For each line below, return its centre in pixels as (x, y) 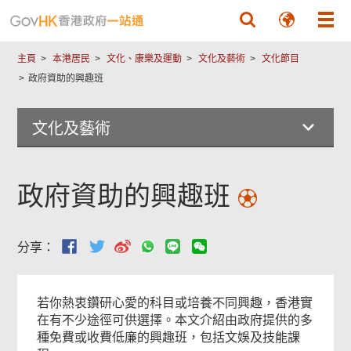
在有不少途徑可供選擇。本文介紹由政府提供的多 (175, 320)
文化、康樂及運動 (145, 59)
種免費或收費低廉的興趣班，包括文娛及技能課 (169, 337)
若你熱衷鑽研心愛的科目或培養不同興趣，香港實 (175, 303)
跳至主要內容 (175, 11)
